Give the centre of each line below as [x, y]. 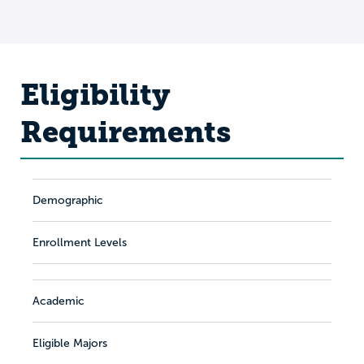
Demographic [68, 200]
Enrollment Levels [80, 242]
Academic [58, 301]
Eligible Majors [70, 343]
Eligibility [95, 94]
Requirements [126, 132]
